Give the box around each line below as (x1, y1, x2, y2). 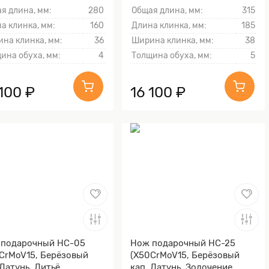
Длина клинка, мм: (131, 20, 207, 31)
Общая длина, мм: (131, 5, 203, 16)
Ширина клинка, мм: (131, 35, 214, 46)
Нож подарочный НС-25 (130, 237, 235, 249)
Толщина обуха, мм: (131, 50, 212, 61)
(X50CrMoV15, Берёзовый (130, 249, 240, 261)
